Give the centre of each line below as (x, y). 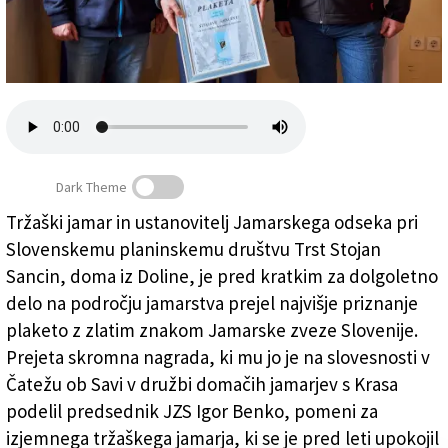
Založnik (35, 25)
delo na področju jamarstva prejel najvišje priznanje (212, 303)
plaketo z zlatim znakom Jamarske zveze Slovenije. (212, 330)
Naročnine (40, 95)
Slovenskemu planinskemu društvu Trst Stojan (193, 249)
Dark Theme (91, 187)
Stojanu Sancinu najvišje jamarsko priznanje (175, 266)
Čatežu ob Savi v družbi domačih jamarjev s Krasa (202, 384)
